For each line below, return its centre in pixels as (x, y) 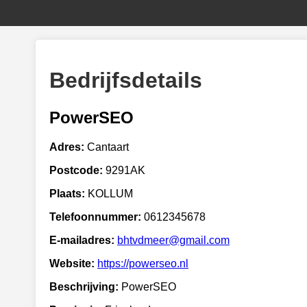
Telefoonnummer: (95, 217)
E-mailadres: (82, 240)
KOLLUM (109, 193)
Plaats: (67, 193)
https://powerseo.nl (143, 263)
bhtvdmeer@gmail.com (173, 240)
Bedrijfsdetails (126, 81)
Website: (72, 263)
